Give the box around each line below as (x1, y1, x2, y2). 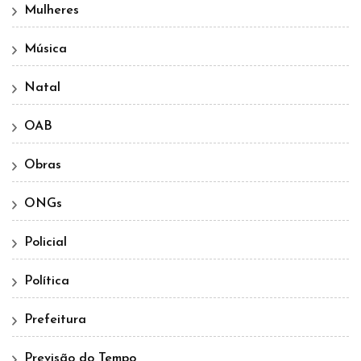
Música (24, 43, 67, 56)
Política (24, 275, 69, 288)
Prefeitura (24, 313, 86, 327)
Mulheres (24, 4, 79, 18)
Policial (24, 236, 67, 250)
